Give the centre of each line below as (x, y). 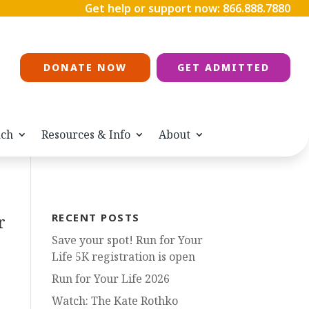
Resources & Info (86, 135)
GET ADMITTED (223, 68)
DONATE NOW (85, 68)
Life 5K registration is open (123, 257)
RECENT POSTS (96, 218)
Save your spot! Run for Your (127, 240)
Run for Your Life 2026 (110, 279)
